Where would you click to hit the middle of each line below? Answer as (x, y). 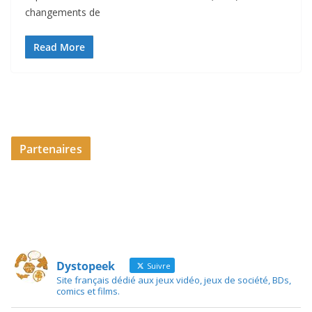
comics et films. (88, 291)
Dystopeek (86, 266)
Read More (59, 47)
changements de (63, 12)
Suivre (158, 266)
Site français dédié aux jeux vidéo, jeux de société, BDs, (174, 280)
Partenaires (51, 149)
